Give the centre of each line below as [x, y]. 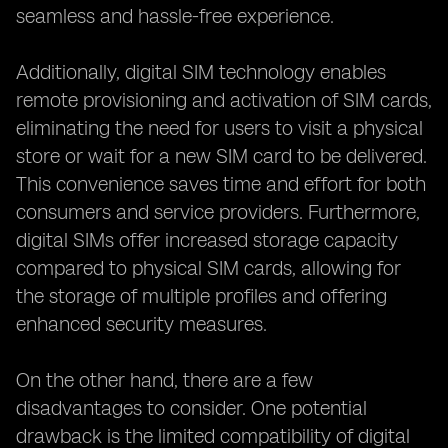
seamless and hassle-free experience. [175, 16]
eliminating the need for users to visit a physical [219, 128]
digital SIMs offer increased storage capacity [207, 240]
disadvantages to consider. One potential [191, 408]
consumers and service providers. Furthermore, [218, 212]
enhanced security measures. [141, 324]
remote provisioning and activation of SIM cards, [224, 100]
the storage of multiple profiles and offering [201, 296]
